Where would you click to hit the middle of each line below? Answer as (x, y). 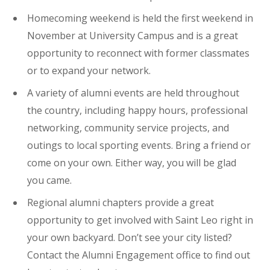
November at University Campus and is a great (133, 36)
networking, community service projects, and (128, 128)
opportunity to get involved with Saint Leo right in (140, 220)
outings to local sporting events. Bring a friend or (139, 146)
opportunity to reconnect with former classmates (138, 53)
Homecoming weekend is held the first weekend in (140, 18)
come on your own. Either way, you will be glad (132, 163)
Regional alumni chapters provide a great (121, 203)
